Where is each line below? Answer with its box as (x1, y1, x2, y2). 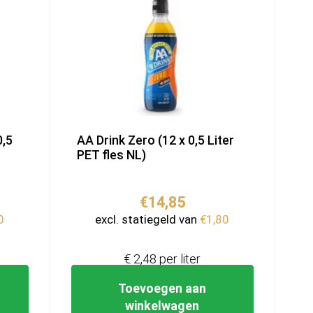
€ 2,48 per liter (124, 252, 201, 267)
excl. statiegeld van (95, 212, 201, 227)
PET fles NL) (76, 147, 146, 163)
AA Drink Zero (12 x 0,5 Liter (76, 133, 234, 148)
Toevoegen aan (118, 281, 207, 296)
